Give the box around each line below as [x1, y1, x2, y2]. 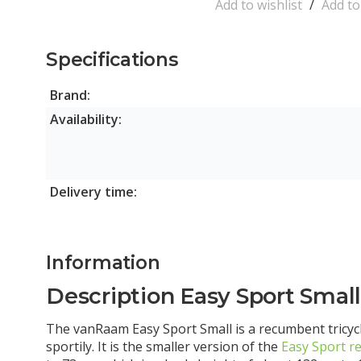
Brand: [50, 86, 90, 105]
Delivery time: [50, 183, 137, 201]
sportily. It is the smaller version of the [46, 338, 281, 356]
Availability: [50, 110, 122, 129]
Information [46, 251, 160, 275]
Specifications [46, 48, 178, 72]
